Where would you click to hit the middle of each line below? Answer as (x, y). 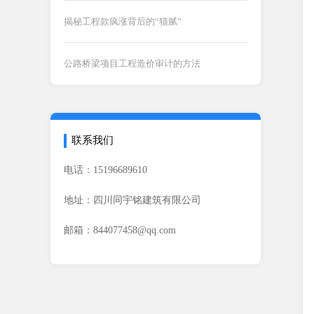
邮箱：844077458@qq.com (120, 230)
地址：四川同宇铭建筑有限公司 (132, 200)
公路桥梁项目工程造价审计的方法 (132, 63)
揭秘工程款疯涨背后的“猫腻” (123, 21)
